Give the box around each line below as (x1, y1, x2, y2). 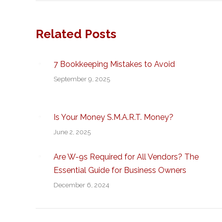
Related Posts (36, 27, 116, 41)
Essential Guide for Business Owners (54, 166, 186, 175)
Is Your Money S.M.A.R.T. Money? (54, 112, 173, 122)
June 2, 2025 (54, 128, 91, 136)
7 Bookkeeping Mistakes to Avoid (54, 59, 175, 69)
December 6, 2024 (54, 181, 110, 189)
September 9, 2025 (54, 75, 110, 83)
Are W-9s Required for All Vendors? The (54, 152, 199, 162)
